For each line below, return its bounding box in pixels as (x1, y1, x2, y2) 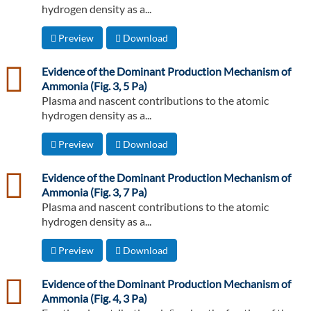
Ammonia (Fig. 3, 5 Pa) (42, 79, 147, 93)
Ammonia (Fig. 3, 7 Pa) (42, 185, 147, 199)
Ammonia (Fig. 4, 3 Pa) (42, 292, 147, 305)
